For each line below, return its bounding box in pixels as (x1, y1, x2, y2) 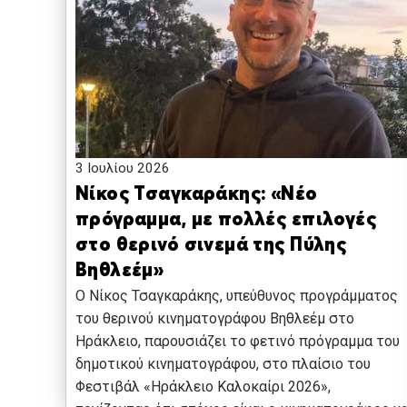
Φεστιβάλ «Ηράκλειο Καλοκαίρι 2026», (75, 378, 331, 396)
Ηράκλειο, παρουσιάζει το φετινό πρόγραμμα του (75, 333, 400, 351)
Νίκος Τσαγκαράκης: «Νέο (75, 185, 318, 205)
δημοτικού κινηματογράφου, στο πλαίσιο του (75, 355, 371, 373)
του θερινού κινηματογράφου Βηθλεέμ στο (75, 310, 354, 328)
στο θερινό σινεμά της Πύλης (75, 236, 347, 256)
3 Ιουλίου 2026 (75, 160, 170, 177)
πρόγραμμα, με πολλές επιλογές (75, 211, 377, 231)
